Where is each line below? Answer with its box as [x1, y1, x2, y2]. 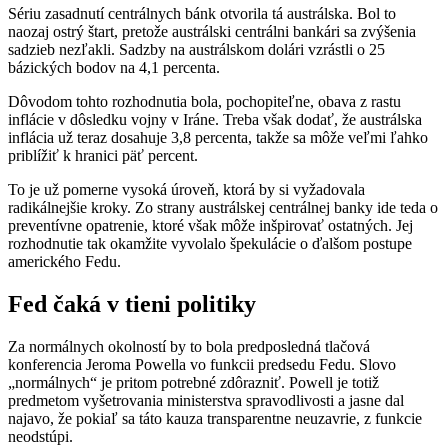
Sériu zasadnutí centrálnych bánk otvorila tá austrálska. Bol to [8, 4, 396, 22]
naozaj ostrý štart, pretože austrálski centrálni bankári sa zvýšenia [8, 22, 416, 40]
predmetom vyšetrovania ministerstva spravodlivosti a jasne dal [8, 391, 404, 409]
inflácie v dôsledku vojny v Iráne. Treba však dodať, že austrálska [8, 110, 422, 128]
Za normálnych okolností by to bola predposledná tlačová [8, 337, 370, 355]
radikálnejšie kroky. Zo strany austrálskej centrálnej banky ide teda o [8, 198, 438, 216]
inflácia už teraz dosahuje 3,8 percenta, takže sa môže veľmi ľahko [8, 128, 428, 146]
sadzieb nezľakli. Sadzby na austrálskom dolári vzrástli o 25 [8, 40, 385, 58]
